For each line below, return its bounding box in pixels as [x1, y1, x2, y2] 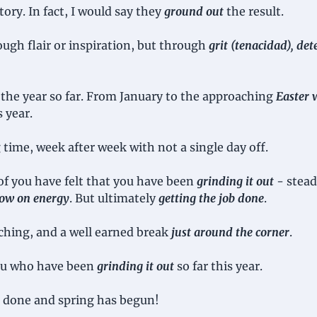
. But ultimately [69, 191, 158, 205]
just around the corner [171, 225, 289, 239]
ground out [164, 4, 224, 18]
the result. [226, 4, 284, 18]
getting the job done [158, 191, 264, 205]
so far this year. [174, 259, 265, 273]
